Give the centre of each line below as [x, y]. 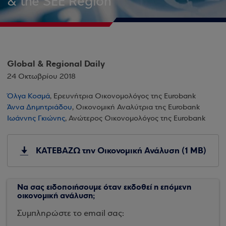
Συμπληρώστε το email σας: [71, 214]
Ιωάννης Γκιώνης [36, 119]
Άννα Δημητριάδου [40, 107]
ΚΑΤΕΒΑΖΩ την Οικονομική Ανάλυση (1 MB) [121, 151]
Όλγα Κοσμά [29, 96]
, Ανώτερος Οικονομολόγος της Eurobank [135, 119]
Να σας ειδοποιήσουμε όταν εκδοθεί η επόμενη [104, 187]
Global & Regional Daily [56, 64]
